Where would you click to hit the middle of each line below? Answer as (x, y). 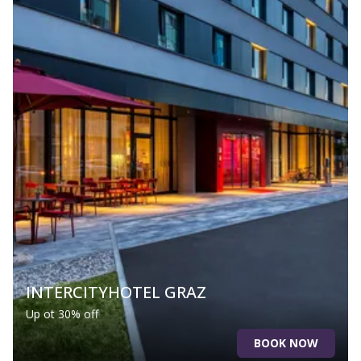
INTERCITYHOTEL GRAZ (116, 292)
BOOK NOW (286, 343)
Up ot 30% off (62, 313)
